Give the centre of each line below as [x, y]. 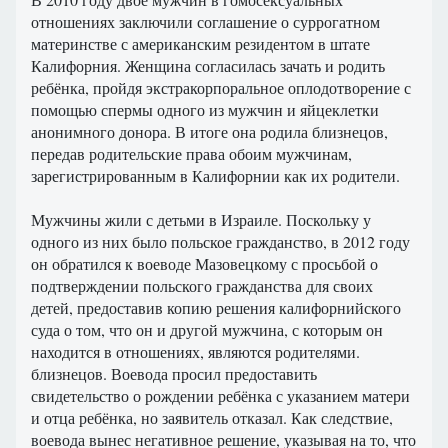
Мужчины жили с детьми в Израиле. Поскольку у [201, 220]
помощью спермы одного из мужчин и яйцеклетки [205, 110]
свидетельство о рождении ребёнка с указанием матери [220, 396]
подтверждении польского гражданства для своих [202, 286]
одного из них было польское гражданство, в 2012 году [220, 242]
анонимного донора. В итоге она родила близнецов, [209, 132]
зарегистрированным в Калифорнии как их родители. [215, 176]
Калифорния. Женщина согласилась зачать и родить [208, 66]
